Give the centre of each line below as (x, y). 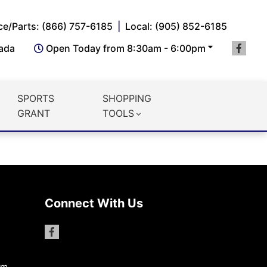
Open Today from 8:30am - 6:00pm (126, 48)
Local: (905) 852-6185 (176, 26)
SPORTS (35, 98)
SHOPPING (127, 98)
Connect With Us (94, 203)
